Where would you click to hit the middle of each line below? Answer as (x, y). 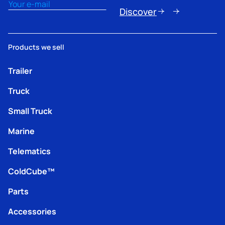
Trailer (20, 71)
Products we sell (36, 47)
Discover (138, 11)
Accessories (32, 211)
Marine (21, 131)
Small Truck (30, 111)
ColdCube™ (31, 171)
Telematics (29, 151)
